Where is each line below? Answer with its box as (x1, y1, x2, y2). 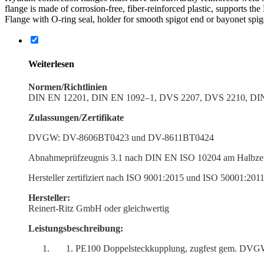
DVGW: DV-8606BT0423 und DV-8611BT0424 (28, 132, 214, 143)
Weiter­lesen (28, 58, 74, 69)
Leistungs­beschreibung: (28, 223, 123, 233)
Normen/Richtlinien (28, 81, 107, 92)
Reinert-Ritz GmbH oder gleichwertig (28, 203, 169, 213)
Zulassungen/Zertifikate (28, 112, 124, 123)
